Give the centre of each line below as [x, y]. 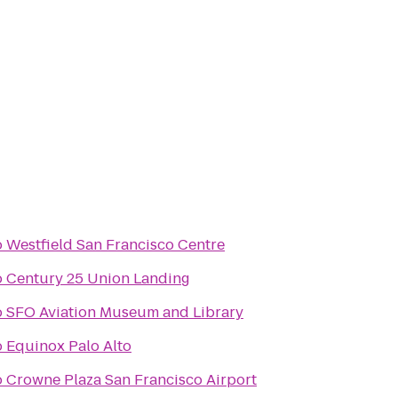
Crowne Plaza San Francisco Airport [131, 380]
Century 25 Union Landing [98, 279]
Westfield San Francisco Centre [115, 245]
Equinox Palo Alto [69, 346]
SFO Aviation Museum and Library [125, 312]
